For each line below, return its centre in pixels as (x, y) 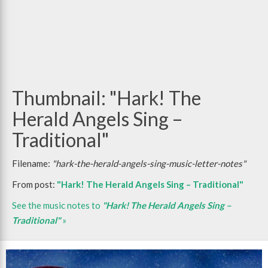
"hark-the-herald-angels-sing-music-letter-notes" (149, 163)
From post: (34, 184)
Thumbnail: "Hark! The (106, 98)
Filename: (32, 163)
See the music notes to (57, 205)
